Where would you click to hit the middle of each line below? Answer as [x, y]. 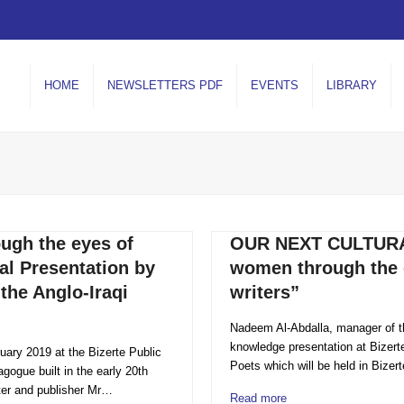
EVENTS [275, 86]
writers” [265, 293]
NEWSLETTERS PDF [165, 86]
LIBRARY [352, 86]
